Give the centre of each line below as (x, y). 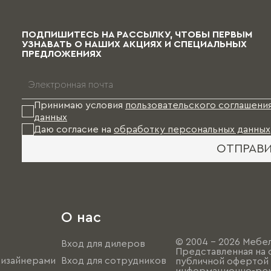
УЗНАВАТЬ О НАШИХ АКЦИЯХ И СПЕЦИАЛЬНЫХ (134, 44)
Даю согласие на (74, 130)
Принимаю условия (80, 106)
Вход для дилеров (103, 244)
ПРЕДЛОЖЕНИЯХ (62, 54)
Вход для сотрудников (113, 261)
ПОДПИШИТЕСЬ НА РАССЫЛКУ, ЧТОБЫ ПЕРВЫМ (137, 35)
